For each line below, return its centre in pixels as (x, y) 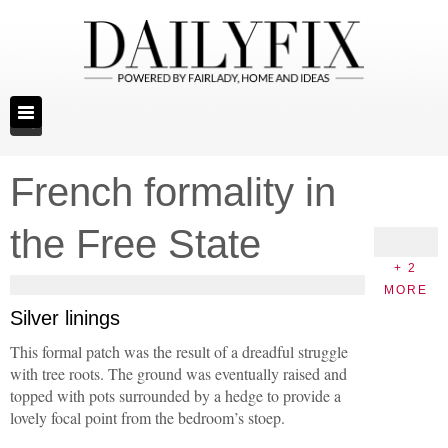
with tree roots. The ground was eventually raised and (178, 373)
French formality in (173, 191)
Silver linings (65, 317)
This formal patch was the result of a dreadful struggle (179, 351)
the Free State (135, 243)
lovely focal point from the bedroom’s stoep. (147, 417)
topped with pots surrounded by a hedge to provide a (175, 395)
